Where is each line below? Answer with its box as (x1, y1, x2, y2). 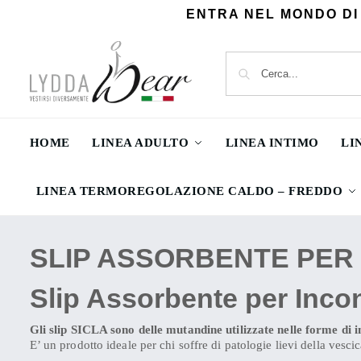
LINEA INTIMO (225, 136, 319, 149)
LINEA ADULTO (92, 136, 189, 149)
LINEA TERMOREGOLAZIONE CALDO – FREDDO (35, 185, 343, 197)
